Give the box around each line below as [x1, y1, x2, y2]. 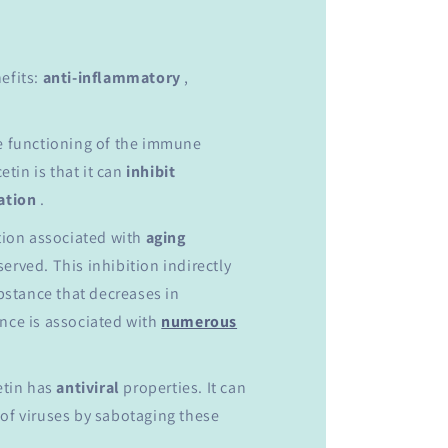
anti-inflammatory [42, 67, 181, 89]
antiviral [56, 377, 120, 399]
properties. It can [119, 377, 247, 399]
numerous [161, 311, 238, 333]
